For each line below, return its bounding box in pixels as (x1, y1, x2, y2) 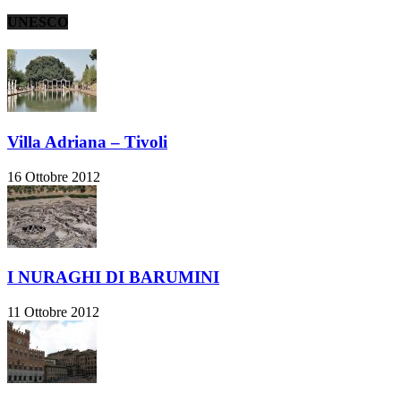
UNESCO (7, 13, 68, 30)
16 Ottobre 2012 (7, 168, 100, 184)
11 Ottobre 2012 (7, 304, 99, 320)
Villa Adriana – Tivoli (7, 132, 167, 151)
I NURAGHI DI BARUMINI (7, 268, 219, 287)
